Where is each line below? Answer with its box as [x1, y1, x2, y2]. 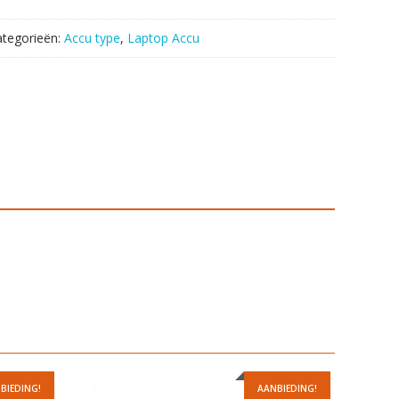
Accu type [64, 29, 120, 47]
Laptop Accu [127, 29, 199, 47]
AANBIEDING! [257, 382, 318, 395]
